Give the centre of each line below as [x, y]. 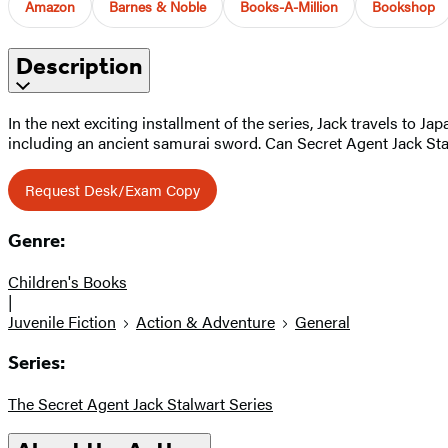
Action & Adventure [205, 322]
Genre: [36, 241]
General [322, 322]
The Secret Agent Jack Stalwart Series [140, 403]
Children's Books [67, 282]
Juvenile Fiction [62, 322]
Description [79, 65]
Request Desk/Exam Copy [112, 189]
